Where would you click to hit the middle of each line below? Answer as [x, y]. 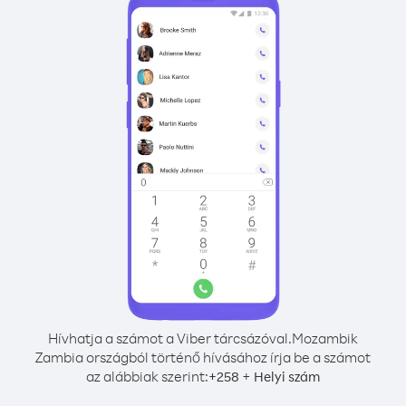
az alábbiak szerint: [147, 376]
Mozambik [325, 338]
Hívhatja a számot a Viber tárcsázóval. [170, 338]
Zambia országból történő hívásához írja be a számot [203, 357]
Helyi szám [287, 377]
